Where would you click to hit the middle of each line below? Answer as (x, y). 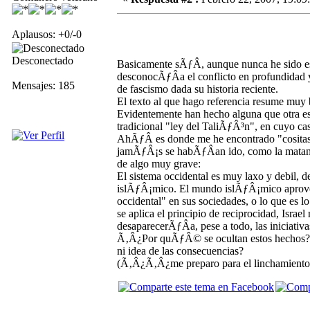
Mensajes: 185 (43, 85)
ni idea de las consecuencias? (180, 250)
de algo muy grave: (159, 163)
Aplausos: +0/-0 (47, 34)
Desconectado (43, 60)
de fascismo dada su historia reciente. (198, 89)
